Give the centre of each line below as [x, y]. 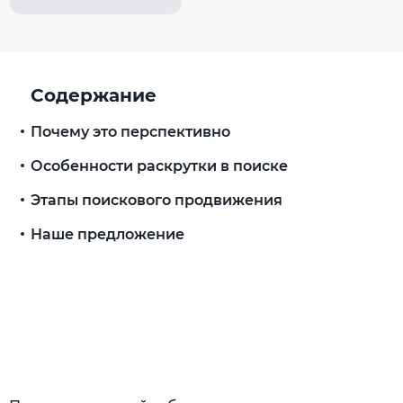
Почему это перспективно [130, 132]
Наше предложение [107, 235]
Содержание [94, 96]
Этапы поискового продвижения [157, 201]
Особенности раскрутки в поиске [159, 166]
